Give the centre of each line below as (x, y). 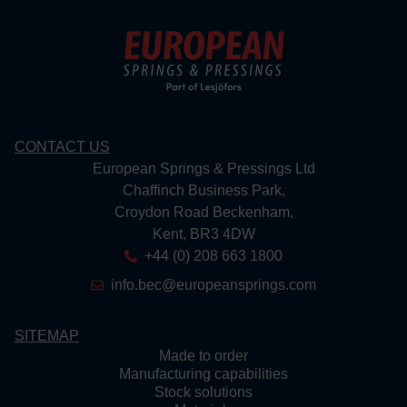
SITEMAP (47, 335)
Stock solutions (203, 392)
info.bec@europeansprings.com (214, 284)
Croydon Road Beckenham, (203, 212)
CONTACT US (62, 146)
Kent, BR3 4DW (203, 233)
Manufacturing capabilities (203, 373)
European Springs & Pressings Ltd (203, 168)
